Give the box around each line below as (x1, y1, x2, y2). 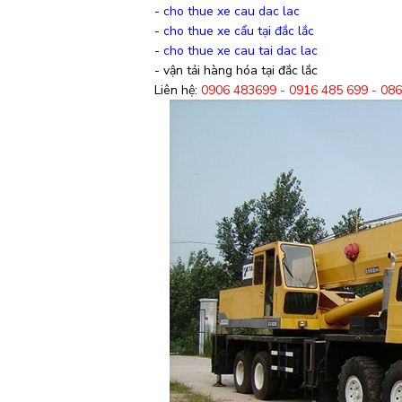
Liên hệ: (154, 82, 201, 99)
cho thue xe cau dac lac (163, 3, 300, 20)
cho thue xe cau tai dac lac (163, 42, 318, 59)
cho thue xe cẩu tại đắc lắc (163, 22, 314, 39)
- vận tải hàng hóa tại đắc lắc (154, 62, 318, 79)
